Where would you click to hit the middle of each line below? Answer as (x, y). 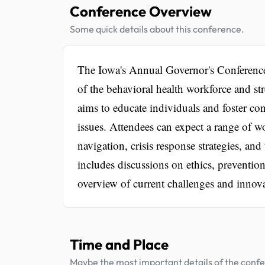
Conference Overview (141, 11)
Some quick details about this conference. (157, 29)
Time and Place (119, 244)
